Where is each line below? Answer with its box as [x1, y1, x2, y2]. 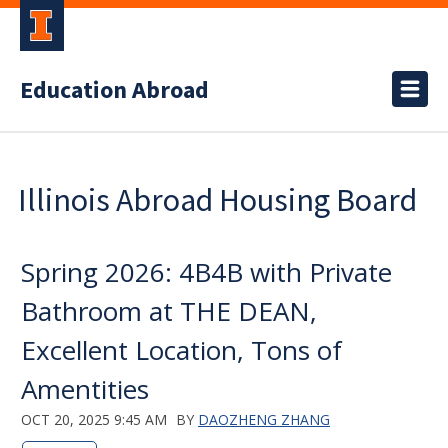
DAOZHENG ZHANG [198, 410, 330, 429]
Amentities [21, 371, 149, 407]
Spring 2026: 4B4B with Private [21, 254, 392, 290]
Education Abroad [20, 73, 209, 108]
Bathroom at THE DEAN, [21, 293, 317, 329]
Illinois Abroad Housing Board [18, 180, 417, 220]
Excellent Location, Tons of [21, 332, 342, 368]
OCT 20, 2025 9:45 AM [21, 410, 167, 429]
